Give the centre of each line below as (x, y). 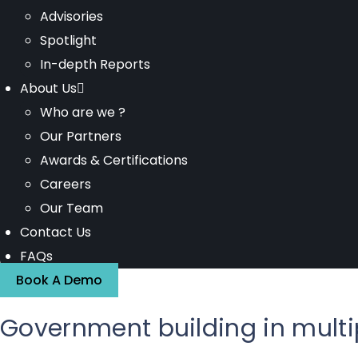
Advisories (72, 16)
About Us (48, 88)
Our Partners (81, 136)
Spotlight (68, 40)
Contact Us (56, 232)
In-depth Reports (95, 64)
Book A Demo (59, 280)
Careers (66, 184)
